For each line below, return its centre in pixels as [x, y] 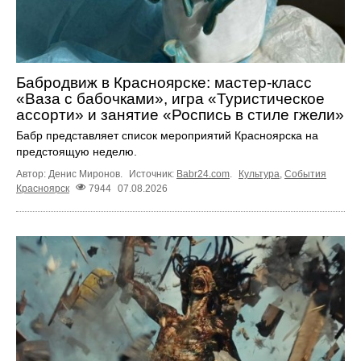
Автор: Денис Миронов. [71, 174]
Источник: [153, 174]
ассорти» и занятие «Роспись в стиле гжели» [180, 115]
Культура [259, 174]
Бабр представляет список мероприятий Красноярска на [167, 136]
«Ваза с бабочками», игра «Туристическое [170, 99]
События [305, 174]
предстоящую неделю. [77, 152]
